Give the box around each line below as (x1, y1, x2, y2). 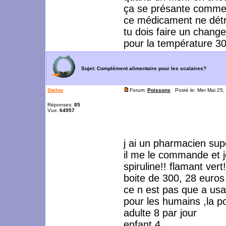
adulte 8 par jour (124, 207, 197, 218)
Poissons (147, 87, 171, 93)
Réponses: (47, 102, 74, 107)
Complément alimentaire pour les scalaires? (97, 65, 206, 71)
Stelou (47, 87, 63, 93)
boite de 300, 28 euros (124, 173, 224, 184)
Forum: (130, 87, 147, 93)
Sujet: (78, 65, 97, 71)
